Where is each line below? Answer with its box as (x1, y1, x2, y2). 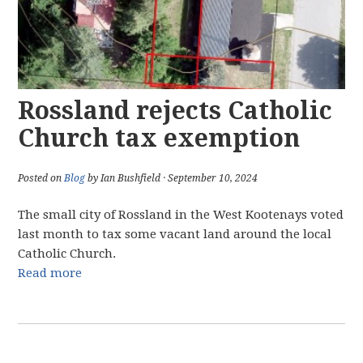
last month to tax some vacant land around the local (18, 227, 332, 241)
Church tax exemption (18, 124, 301, 152)
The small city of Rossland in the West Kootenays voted (18, 207, 344, 222)
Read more (18, 266, 83, 280)
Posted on (18, 173, 65, 184)
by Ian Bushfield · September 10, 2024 (85, 173, 258, 184)
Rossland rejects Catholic (18, 96, 333, 125)
